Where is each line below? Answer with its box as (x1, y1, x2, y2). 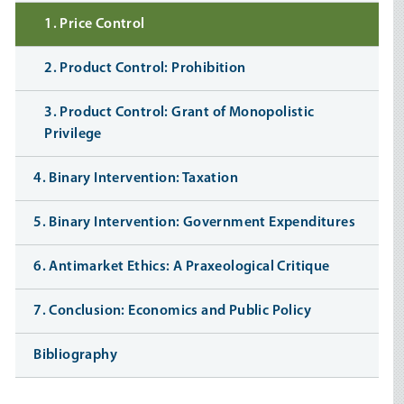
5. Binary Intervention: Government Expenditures (33, 216, 356, 230)
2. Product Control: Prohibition (44, 61, 246, 76)
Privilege (44, 127, 102, 142)
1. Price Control (44, 17, 145, 32)
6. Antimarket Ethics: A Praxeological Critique (33, 260, 330, 274)
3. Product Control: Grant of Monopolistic (44, 106, 315, 120)
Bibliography (33, 348, 118, 363)
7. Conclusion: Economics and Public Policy (33, 304, 312, 318)
